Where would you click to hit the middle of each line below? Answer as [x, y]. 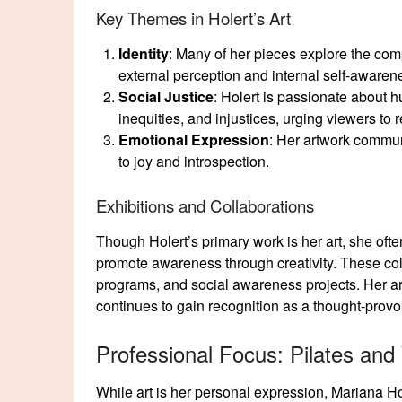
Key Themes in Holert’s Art [193, 17]
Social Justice [166, 96]
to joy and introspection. [194, 161]
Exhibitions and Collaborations [205, 205]
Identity [144, 53]
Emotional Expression [194, 139]
